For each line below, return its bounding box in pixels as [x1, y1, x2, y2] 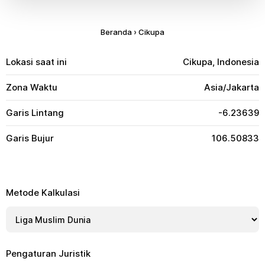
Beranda [101, 27, 132, 37]
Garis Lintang [6, 107, 64, 118]
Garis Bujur [6, 132, 54, 144]
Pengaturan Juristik [6, 248, 91, 259]
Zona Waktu [6, 82, 57, 93]
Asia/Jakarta [204, 82, 259, 93]
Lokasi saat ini [6, 56, 67, 67]
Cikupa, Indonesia [183, 56, 259, 67]
